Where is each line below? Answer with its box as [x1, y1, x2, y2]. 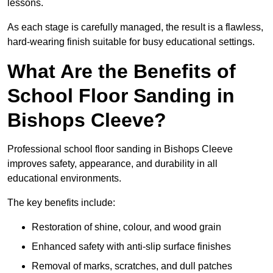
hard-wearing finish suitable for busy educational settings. [7, 37, 255, 48]
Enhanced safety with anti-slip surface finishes [32, 241, 231, 252]
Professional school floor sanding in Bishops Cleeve [7, 144, 233, 155]
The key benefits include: [7, 197, 115, 208]
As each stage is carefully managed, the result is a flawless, [7, 22, 263, 33]
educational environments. [7, 173, 121, 184]
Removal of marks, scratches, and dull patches [32, 261, 232, 272]
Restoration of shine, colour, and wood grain [32, 222, 221, 233]
